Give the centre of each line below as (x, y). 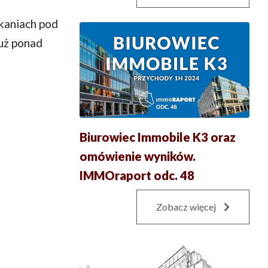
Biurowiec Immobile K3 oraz (157, 137)
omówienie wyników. (137, 156)
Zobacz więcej (187, 206)
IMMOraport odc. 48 (137, 175)
